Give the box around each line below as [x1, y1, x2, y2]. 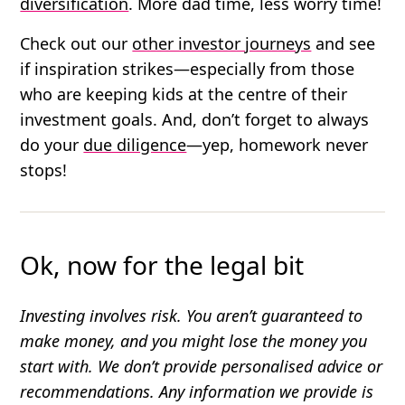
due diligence [83, 133, 187, 155]
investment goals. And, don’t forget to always [20, 108, 370, 130]
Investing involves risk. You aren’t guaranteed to [20, 304, 363, 326]
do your [20, 133, 84, 155]
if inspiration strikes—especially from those [20, 57, 355, 80]
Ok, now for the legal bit [20, 247, 305, 282]
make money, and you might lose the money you [20, 329, 368, 352]
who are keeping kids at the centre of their [20, 82, 348, 105]
